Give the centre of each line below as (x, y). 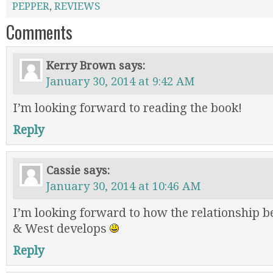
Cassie (63, 170)
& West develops (61, 229)
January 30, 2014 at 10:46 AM (123, 186)
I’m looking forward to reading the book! (127, 108)
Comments (39, 32)
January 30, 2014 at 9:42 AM (120, 81)
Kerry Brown (81, 66)
